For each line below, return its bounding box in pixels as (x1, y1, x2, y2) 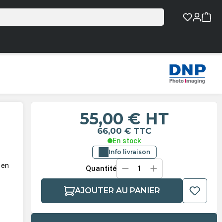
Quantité (85, 165, 116, 173)
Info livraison (108, 148, 150, 156)
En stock (112, 137, 141, 145)
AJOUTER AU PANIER (74, 186, 160, 196)
